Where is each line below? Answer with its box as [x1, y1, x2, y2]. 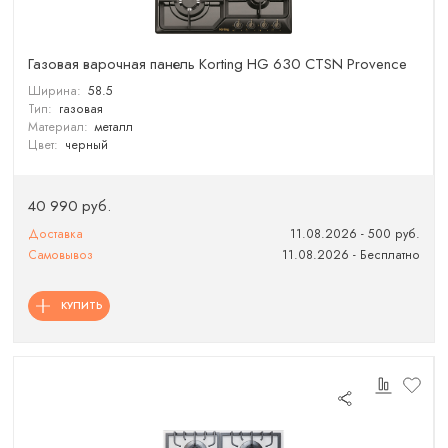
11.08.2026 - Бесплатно [281, 245, 420, 264]
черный [64, 135, 108, 154]
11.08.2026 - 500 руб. [289, 224, 420, 243]
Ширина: [28, 81, 82, 100]
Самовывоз [28, 245, 94, 264]
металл [94, 117, 133, 136]
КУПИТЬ [60, 298, 103, 313]
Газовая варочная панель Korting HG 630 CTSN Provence [28, 53, 408, 75]
